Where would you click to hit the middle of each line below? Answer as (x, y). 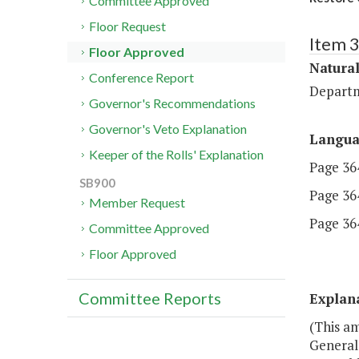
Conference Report (142, 78)
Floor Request (128, 26)
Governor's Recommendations (173, 103)
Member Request (137, 203)
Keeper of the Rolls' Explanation (177, 155)
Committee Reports (150, 298)
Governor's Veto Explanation (168, 129)
